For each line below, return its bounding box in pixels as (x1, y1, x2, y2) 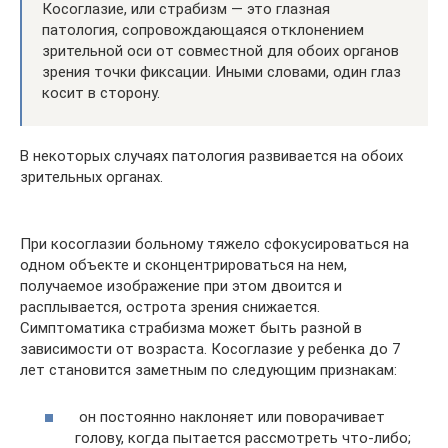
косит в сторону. (42, 84, 160, 103)
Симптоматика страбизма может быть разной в (20, 319, 362, 338)
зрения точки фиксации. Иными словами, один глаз (42, 63, 401, 82)
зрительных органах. (20, 168, 163, 187)
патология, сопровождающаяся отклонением (42, 21, 364, 40)
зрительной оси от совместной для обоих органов (42, 42, 399, 61)
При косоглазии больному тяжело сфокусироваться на (20, 235, 409, 254)
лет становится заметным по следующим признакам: (20, 361, 397, 380)
